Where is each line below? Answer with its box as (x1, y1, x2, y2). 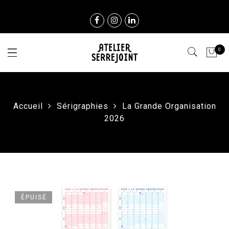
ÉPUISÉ (21, 194, 47, 201)
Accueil (13, 101, 43, 111)
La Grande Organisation (122, 101, 216, 111)
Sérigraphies (56, 101, 108, 111)
